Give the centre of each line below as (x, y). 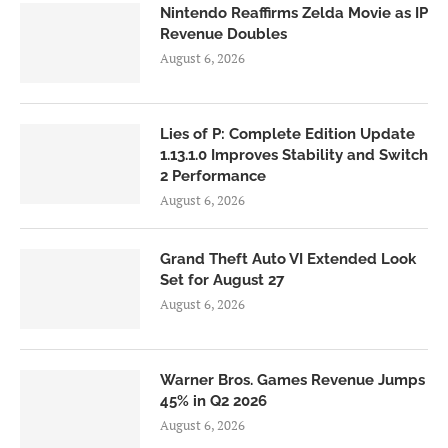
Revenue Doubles (223, 33)
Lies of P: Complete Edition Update (287, 133)
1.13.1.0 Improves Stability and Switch (294, 154)
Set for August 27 (222, 279)
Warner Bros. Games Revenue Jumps (292, 379)
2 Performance (213, 175)
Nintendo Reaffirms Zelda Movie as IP (294, 12)
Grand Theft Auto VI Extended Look (288, 258)
